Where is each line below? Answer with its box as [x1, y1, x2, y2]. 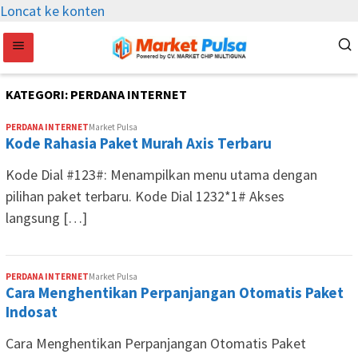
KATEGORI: [6, 86, 70, 102]
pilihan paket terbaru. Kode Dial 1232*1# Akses [6, 187, 284, 205]
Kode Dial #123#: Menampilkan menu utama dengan [6, 165, 317, 184]
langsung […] [6, 209, 87, 227]
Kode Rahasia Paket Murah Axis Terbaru [6, 133, 272, 153]
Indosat [6, 302, 58, 321]
